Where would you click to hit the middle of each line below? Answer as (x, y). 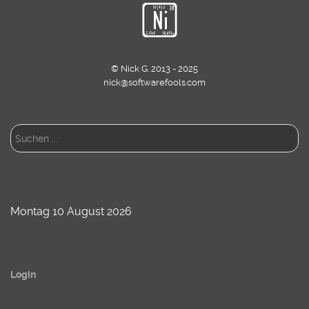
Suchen (30, 135)
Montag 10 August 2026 (71, 212)
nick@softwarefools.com (154, 83)
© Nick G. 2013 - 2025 (154, 69)
